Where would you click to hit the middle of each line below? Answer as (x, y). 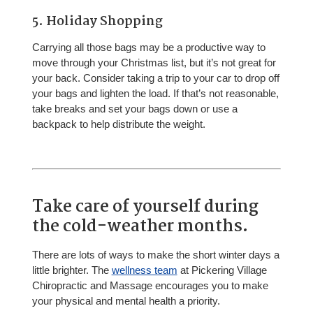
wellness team (144, 270)
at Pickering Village (222, 270)
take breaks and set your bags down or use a (134, 108)
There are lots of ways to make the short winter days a (155, 255)
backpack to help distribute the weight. (118, 124)
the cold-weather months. (140, 227)
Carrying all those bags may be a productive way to (148, 47)
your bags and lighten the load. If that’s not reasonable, (155, 93)
